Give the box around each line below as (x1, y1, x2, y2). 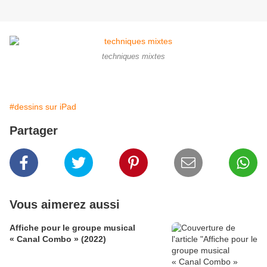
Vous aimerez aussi (10, 198, 120, 212)
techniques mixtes (102, 52, 165, 61)
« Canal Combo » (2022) (10, 234, 106, 244)
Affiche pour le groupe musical (10, 223, 135, 233)
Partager (10, 124, 58, 138)
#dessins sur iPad (10, 102, 76, 112)
